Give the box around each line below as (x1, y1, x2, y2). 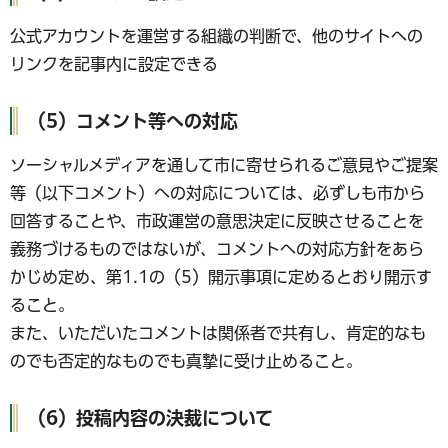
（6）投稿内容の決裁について (28, 409, 273, 428)
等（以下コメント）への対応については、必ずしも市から (10, 185, 425, 202)
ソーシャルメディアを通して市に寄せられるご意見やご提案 (10, 157, 438, 174)
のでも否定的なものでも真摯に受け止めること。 (10, 353, 362, 370)
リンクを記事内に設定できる (10, 56, 218, 73)
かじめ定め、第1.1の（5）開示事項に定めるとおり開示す (10, 269, 432, 286)
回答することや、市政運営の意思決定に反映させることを (10, 213, 424, 230)
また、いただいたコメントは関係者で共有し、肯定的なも (10, 325, 426, 342)
